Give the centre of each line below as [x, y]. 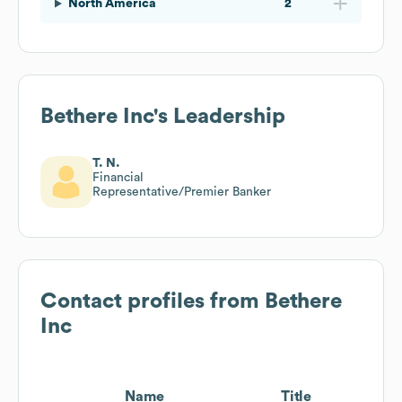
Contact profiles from [153, 301]
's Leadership [219, 116]
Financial [118, 177]
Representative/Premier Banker [182, 192]
